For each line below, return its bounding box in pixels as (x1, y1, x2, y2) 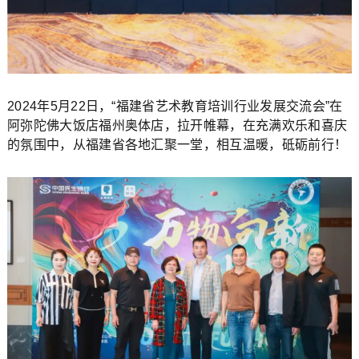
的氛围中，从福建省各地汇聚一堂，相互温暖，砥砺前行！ (6, 137, 348, 151)
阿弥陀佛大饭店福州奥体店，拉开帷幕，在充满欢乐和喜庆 (6, 118, 348, 132)
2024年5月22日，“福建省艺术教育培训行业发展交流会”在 (6, 99, 343, 113)
